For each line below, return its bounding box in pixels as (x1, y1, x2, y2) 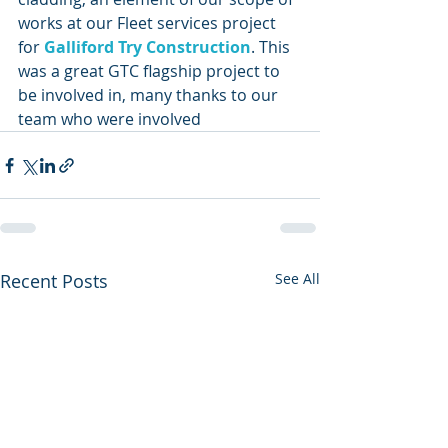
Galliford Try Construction (44, 36, 251, 58)
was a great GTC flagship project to (18, 60, 284, 82)
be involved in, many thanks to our (18, 84, 282, 106)
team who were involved (18, 108, 205, 130)
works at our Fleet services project (18, 12, 280, 34)
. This (251, 36, 294, 58)
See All (275, 269, 320, 288)
